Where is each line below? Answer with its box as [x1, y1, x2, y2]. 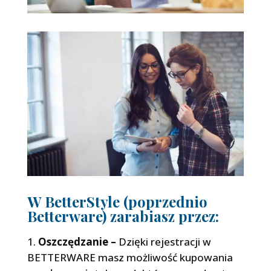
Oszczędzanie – [38, 235, 116, 249]
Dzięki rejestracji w [116, 235, 211, 249]
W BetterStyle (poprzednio [27, 192, 207, 212]
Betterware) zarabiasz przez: [27, 206, 219, 226]
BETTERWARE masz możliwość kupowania [27, 250, 233, 265]
